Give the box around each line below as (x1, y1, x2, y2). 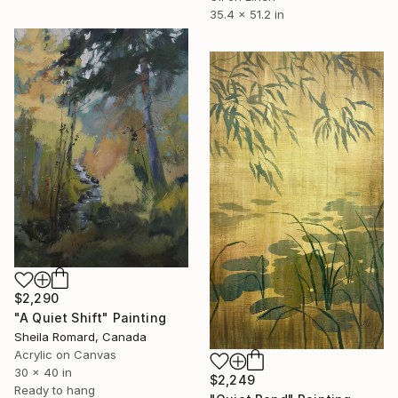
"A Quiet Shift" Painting (14, 310, 166, 326)
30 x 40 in (14, 365, 72, 380)
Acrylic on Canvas (14, 347, 116, 362)
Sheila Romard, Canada (14, 330, 147, 345)
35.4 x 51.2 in (210, 7, 284, 22)
